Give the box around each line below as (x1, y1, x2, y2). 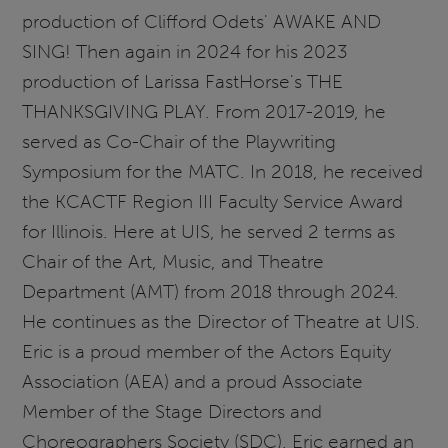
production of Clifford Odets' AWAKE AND (22, 9, 382, 33)
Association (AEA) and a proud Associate (22, 369, 364, 393)
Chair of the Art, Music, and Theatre (22, 249, 325, 273)
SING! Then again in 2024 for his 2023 (22, 39, 349, 63)
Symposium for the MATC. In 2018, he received (22, 159, 424, 183)
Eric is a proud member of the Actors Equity (22, 339, 392, 363)
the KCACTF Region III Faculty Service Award (22, 189, 404, 213)
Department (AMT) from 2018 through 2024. (22, 279, 400, 303)
